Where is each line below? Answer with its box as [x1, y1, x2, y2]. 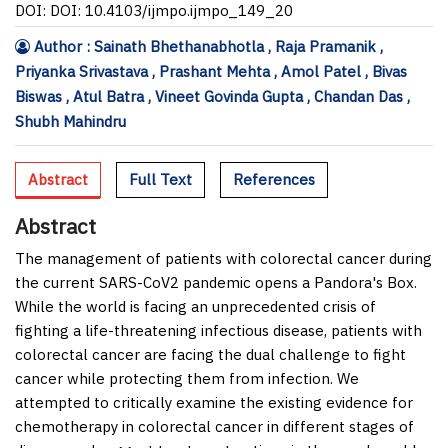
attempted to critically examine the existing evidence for [15, 392, 413, 412]
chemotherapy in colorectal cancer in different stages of [15, 416, 414, 436]
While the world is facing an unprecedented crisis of [15, 296, 376, 316]
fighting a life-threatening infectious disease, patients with [15, 320, 422, 340]
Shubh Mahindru [15, 111, 126, 131]
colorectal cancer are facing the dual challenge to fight [15, 344, 406, 364]
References [233, 169, 315, 189]
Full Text [129, 169, 192, 189]
